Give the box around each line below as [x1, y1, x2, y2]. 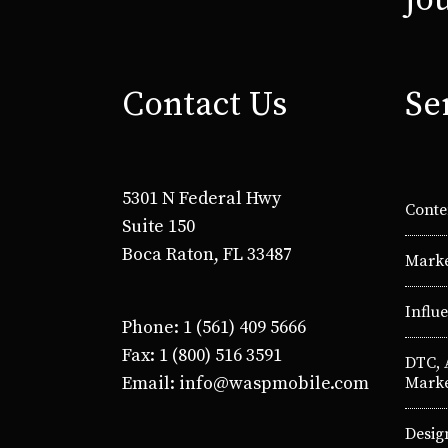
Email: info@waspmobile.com [122, 372, 369, 396]
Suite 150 [122, 215, 195, 239]
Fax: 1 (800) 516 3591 [122, 344, 282, 368]
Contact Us [122, 84, 287, 127]
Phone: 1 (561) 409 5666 [122, 316, 306, 340]
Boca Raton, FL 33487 [122, 243, 292, 267]
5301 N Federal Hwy [122, 187, 281, 211]
